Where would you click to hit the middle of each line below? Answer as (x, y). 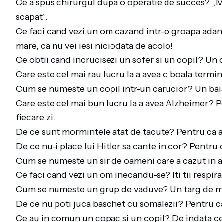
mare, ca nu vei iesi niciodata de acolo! (96, 46)
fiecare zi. (38, 117)
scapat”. (34, 17)
